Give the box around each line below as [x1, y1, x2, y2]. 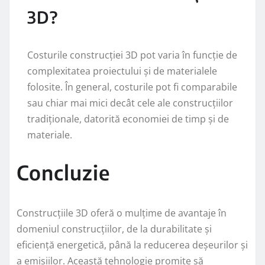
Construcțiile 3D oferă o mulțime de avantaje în [17, 206, 227, 219]
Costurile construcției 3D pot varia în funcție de [27, 48, 237, 62]
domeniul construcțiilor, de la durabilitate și [17, 222, 212, 235]
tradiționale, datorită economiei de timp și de [27, 112, 229, 125]
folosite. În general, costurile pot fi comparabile [27, 80, 237, 93]
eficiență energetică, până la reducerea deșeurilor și [17, 238, 248, 251]
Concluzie [17, 159, 110, 185]
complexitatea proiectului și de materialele [27, 64, 217, 77]
